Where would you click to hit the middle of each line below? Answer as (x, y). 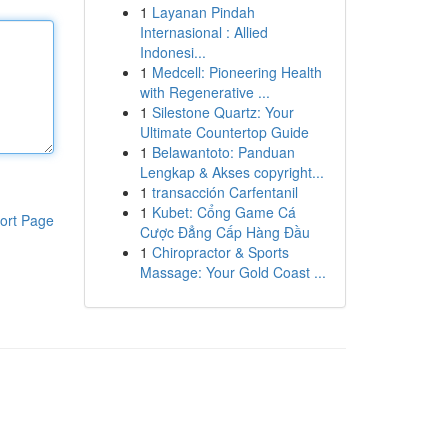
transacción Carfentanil (224, 192)
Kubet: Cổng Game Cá (223, 212)
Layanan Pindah (203, 12)
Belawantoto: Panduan (223, 152)
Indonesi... (172, 52)
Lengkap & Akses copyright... (231, 172)
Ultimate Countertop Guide (224, 132)
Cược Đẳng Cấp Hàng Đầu (224, 232)
